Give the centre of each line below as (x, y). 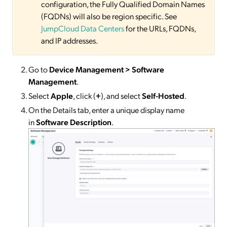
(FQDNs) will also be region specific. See (109, 16)
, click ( (84, 95)
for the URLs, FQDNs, (160, 28)
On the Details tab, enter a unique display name (106, 109)
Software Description (74, 122)
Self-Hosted (163, 95)
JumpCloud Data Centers (83, 28)
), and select (121, 95)
